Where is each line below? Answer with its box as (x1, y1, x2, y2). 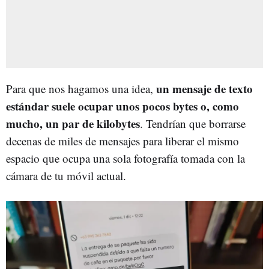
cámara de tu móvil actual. (6, 168, 126, 183)
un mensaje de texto (156, 80, 253, 97)
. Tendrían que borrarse (140, 115, 246, 131)
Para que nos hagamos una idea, (6, 80, 156, 96)
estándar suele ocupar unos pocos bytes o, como (6, 97, 239, 114)
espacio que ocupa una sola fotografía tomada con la (6, 150, 245, 166)
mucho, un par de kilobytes (6, 115, 140, 131)
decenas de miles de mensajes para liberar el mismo (6, 133, 239, 148)
